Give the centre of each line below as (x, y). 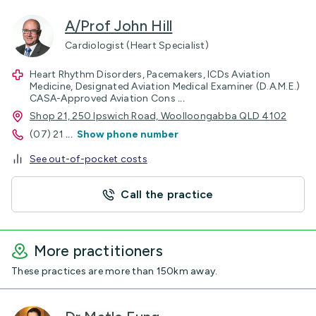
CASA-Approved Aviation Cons (104, 98)
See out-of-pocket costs (89, 159)
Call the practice (167, 194)
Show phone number (127, 134)
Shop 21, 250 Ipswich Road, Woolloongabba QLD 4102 (158, 116)
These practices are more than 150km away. (115, 271)
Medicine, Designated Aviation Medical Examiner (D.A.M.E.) (165, 86)
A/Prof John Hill (119, 26)
